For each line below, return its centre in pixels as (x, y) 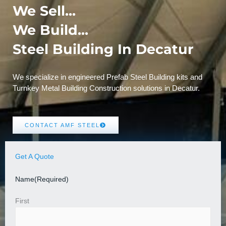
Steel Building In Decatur (103, 49)
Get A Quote (35, 156)
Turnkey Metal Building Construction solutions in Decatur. (106, 88)
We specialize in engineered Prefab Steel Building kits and (107, 77)
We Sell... (44, 11)
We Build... (50, 30)
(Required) (51, 180)
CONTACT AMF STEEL (62, 125)
